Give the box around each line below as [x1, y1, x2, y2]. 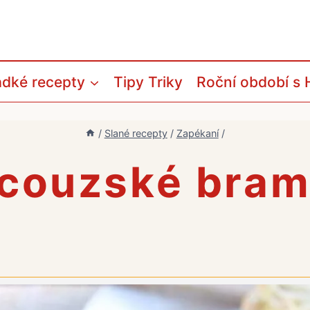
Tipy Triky [113, 73, 183, 91]
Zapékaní [176, 127, 219, 139]
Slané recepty [104, 127, 167, 139]
